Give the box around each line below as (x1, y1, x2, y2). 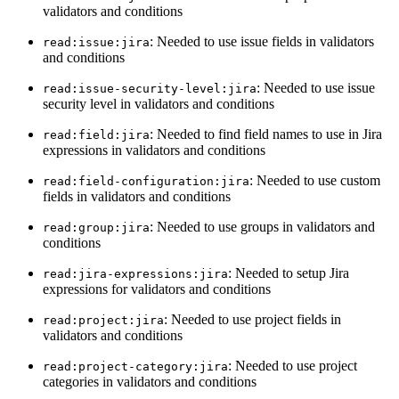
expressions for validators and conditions (43, 281, 271, 297)
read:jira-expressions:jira (43, 266, 228, 281)
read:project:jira (43, 313, 164, 327)
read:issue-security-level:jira (43, 81, 256, 95)
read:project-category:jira (43, 359, 228, 373)
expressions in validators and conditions (43, 142, 265, 158)
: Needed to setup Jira (228, 265, 349, 281)
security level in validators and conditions (43, 95, 274, 111)
